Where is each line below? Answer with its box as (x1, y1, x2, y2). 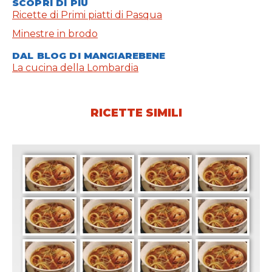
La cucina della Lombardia (12, 62, 138, 74)
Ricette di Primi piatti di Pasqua (12, 9, 162, 21)
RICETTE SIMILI (90, 106, 182, 120)
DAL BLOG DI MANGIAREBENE (12, 50, 166, 62)
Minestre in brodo (12, 28, 98, 40)
